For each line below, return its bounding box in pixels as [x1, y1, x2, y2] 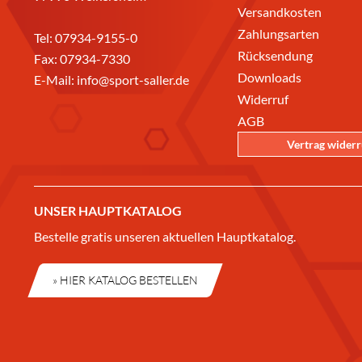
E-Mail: [34, 71, 77, 87]
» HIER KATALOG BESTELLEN [53, 272, 198, 287]
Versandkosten [238, 3, 322, 19]
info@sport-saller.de [77, 71, 189, 87]
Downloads [238, 69, 301, 85]
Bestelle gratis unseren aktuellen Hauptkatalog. [34, 228, 296, 244]
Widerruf [238, 90, 288, 107]
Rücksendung [238, 47, 313, 63]
